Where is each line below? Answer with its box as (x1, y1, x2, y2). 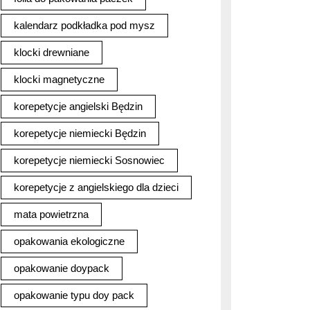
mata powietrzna (14, 208, 89, 220)
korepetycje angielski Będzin (14, 100, 143, 112)
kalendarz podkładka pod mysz (14, 19, 155, 31)
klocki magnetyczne (14, 73, 104, 85)
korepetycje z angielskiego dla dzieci (14, 181, 179, 193)
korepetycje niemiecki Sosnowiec (14, 154, 165, 166)
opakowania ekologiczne (14, 235, 125, 247)
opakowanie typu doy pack (14, 289, 134, 301)
